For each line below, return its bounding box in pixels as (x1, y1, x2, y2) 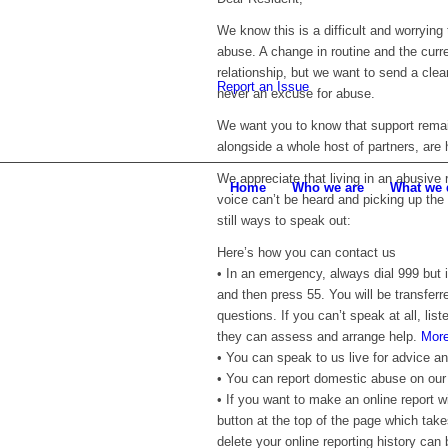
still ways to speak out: (217, 213, 351, 229)
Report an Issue (217, 79, 309, 94)
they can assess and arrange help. (217, 329, 421, 345)
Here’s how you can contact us (217, 245, 396, 261)
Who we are (292, 180, 364, 195)
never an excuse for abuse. (217, 86, 375, 102)
